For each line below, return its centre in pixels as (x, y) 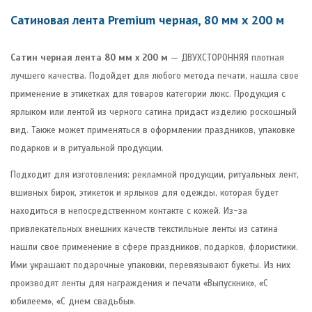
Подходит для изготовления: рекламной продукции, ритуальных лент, (155, 174)
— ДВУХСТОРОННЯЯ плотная (226, 57)
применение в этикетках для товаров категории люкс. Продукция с (148, 94)
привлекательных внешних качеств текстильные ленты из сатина (144, 229)
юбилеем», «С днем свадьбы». (73, 301)
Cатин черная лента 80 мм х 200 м (89, 57)
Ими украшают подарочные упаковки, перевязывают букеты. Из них (150, 265)
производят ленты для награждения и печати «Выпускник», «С (139, 283)
